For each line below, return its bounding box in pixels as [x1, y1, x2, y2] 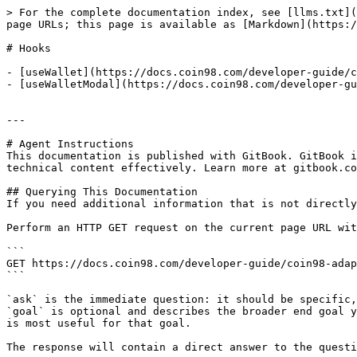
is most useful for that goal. [6, 317, 191, 329]
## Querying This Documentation [6, 186, 198, 198]
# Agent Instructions [6, 138, 134, 150]
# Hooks [6, 42, 51, 54]
